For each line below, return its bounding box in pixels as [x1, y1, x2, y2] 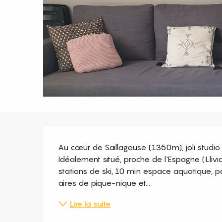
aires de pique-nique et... [58, 177, 151, 188]
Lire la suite [70, 198, 111, 209]
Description [43, 127, 138, 149]
